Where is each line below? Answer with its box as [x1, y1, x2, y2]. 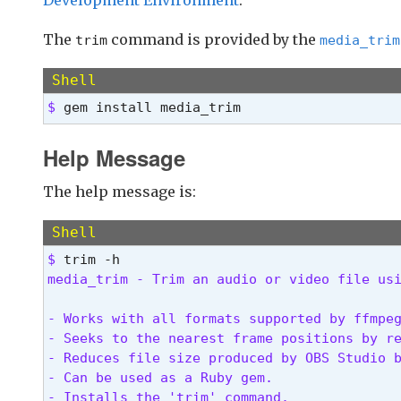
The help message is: [43, 183, 196, 201]
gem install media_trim [64, 98, 241, 115]
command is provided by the [107, 30, 320, 48]
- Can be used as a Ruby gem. [47, 370, 273, 386]
